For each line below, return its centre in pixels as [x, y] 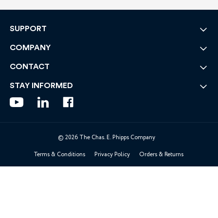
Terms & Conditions [59, 154]
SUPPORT [28, 28]
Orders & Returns [161, 154]
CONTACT [30, 66]
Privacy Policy [112, 154]
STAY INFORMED [41, 85]
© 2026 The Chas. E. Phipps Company [107, 137]
